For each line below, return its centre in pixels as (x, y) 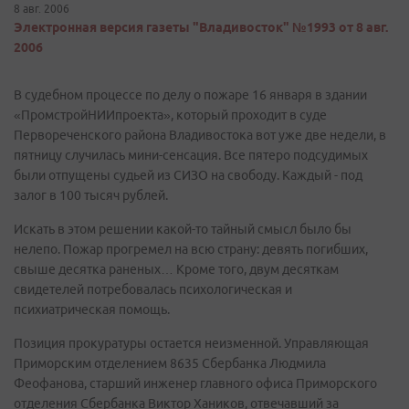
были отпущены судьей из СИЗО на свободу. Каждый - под (188, 175)
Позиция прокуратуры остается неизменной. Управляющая (191, 343)
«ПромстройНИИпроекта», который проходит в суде (170, 115)
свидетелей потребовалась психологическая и (153, 289)
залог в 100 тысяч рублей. (91, 195)
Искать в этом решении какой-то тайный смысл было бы (183, 229)
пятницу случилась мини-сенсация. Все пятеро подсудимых (191, 155)
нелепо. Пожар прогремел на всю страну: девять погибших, (191, 249)
